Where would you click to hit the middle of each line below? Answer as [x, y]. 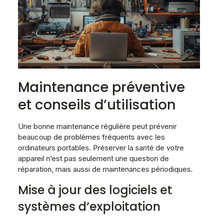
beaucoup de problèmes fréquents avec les [91, 137]
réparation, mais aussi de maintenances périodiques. [105, 169]
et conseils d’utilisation [97, 105]
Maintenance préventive [101, 88]
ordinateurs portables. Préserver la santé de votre [101, 148]
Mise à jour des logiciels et [95, 190]
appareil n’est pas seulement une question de [93, 159]
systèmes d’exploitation [89, 207]
